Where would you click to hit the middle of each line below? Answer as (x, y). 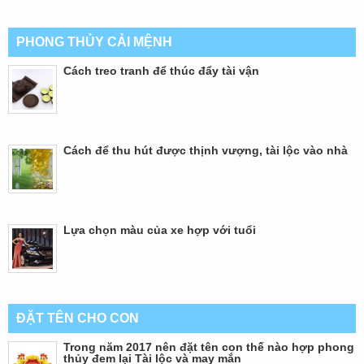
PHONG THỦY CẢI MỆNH (94, 41)
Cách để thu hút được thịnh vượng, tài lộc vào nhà (206, 150)
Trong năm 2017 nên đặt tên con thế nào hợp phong (209, 347)
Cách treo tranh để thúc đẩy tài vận (161, 70)
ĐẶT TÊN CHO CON (78, 318)
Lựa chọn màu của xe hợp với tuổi (160, 230)
